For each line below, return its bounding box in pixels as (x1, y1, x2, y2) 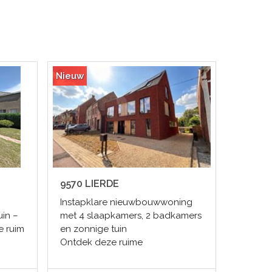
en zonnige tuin (59, 223, 127, 235)
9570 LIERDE (59, 178, 119, 190)
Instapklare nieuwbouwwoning (59, 197, 192, 208)
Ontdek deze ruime (59, 237, 143, 248)
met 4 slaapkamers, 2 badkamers (59, 210, 202, 222)
